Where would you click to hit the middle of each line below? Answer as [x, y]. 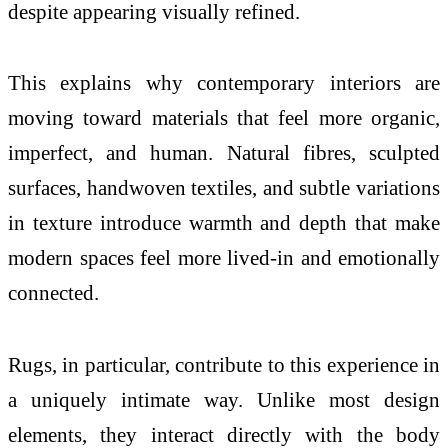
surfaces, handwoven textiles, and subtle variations [224, 188]
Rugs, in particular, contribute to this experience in [224, 365]
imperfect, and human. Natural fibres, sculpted [224, 153]
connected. [53, 293]
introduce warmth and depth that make [266, 223]
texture [62, 223]
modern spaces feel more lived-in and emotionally [224, 258]
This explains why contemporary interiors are [224, 83]
